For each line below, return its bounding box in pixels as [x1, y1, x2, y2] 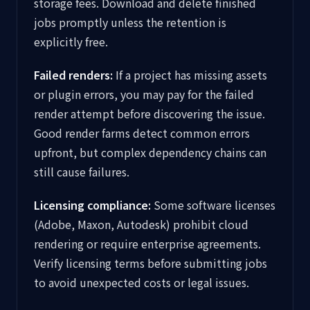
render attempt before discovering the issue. [34, 105, 265, 122]
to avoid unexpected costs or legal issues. [34, 274, 249, 291]
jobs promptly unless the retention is [34, 14, 226, 30]
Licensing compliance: [34, 197, 151, 213]
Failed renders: [34, 66, 113, 83]
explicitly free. [34, 33, 108, 50]
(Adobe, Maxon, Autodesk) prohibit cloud [34, 216, 248, 232]
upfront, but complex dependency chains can [34, 144, 266, 161]
